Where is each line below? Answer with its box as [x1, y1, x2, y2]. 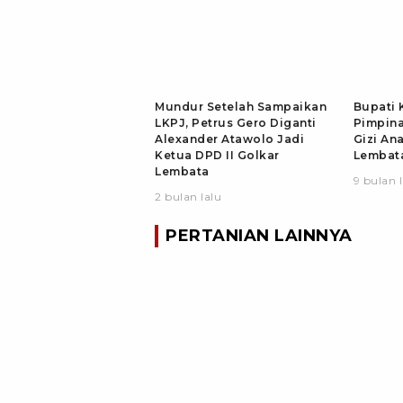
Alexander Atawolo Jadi [155, 131, 304, 146]
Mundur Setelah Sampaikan [155, 99, 327, 113]
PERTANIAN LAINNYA [166, 225, 353, 246]
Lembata [155, 164, 210, 178]
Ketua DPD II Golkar [155, 148, 280, 162]
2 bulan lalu [155, 189, 221, 203]
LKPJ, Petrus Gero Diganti [155, 115, 317, 130]
